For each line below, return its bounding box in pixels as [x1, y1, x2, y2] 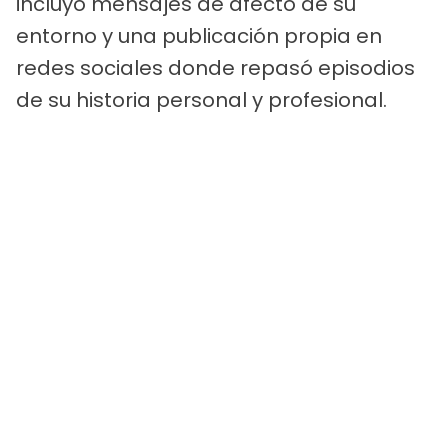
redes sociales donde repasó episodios [16, 53, 415, 82]
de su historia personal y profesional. [16, 85, 387, 114]
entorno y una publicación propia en [16, 21, 382, 50]
